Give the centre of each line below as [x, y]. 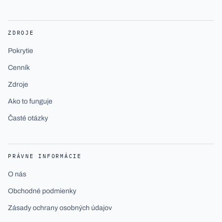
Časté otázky [28, 118]
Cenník [19, 68]
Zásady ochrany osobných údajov [60, 208]
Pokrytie [21, 51]
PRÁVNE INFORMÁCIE [45, 156]
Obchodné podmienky [42, 191]
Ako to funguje [30, 101]
